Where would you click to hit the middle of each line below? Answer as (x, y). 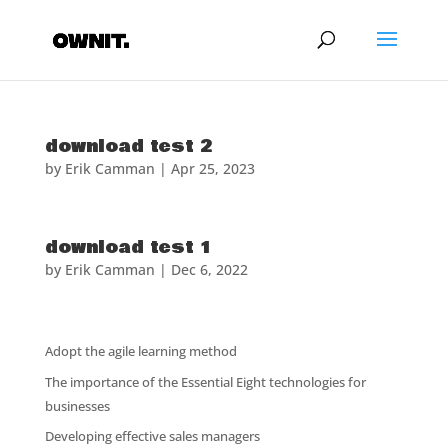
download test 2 (128, 146)
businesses (77, 405)
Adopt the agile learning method (140, 351)
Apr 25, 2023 (212, 168)
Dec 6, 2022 (209, 269)
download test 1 (128, 247)
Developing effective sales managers (152, 436)
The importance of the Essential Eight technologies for (205, 381)
